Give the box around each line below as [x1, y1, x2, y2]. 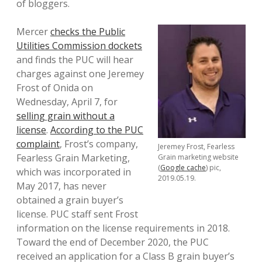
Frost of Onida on [16, 81, 93, 94]
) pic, [206, 162, 221, 173]
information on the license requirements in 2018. [16, 222, 230, 235]
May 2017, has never [16, 180, 106, 192]
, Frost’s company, [60, 137, 138, 150]
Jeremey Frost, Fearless [158, 141, 235, 151]
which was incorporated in [16, 166, 131, 178]
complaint [16, 137, 60, 150]
